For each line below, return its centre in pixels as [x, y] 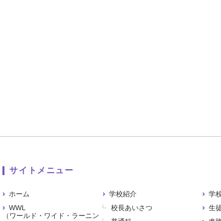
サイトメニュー [42, 170]
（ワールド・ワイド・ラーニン [51, 216]
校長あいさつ [131, 208]
